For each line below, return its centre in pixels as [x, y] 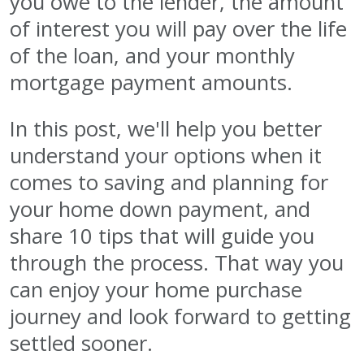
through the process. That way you [177, 262]
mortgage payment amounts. [151, 82]
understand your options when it [166, 155]
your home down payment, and [160, 209]
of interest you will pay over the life [178, 28]
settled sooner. [81, 343]
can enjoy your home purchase [156, 289]
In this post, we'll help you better [166, 128]
